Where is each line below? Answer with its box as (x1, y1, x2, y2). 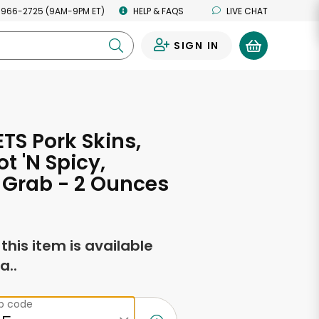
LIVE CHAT (226, 4, 268, 17)
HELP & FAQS (133, 4, 184, 17)
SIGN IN (173, 38, 219, 53)
